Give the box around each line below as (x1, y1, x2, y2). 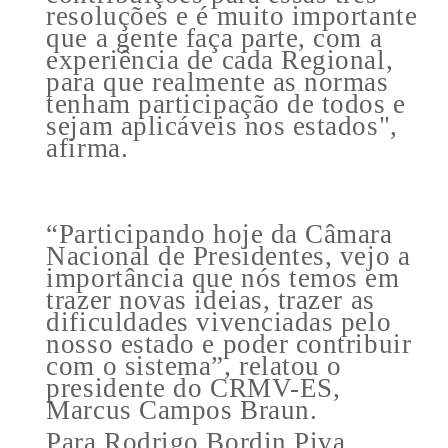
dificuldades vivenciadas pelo (46, 306, 392, 337)
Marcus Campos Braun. (46, 394, 318, 425)
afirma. (46, 132, 129, 163)
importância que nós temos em (46, 262, 400, 293)
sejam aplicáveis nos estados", (46, 110, 398, 141)
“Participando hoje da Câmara (46, 218, 393, 249)
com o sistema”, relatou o (46, 350, 342, 381)
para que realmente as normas (46, 66, 389, 97)
